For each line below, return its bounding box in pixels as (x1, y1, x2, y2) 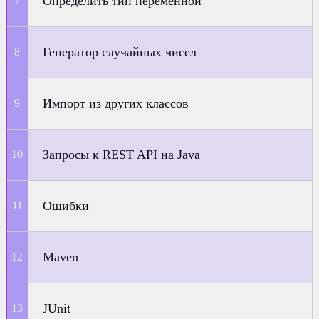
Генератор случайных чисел (43, 45, 197, 59)
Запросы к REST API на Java (43, 147, 201, 162)
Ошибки (43, 199, 90, 213)
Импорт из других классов (43, 96, 189, 110)
